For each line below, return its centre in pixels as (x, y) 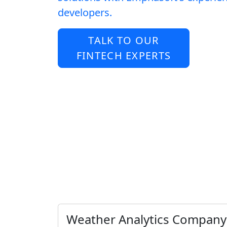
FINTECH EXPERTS (124, 55)
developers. (85, 12)
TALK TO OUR (124, 40)
